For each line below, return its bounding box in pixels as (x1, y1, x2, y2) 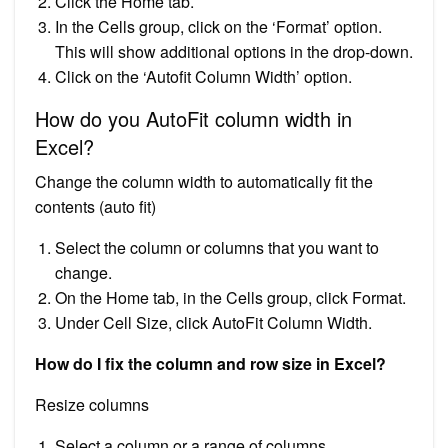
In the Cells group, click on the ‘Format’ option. (55, 14, 382, 38)
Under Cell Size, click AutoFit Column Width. (55, 310, 372, 334)
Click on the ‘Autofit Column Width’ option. (55, 64, 352, 88)
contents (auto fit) (35, 194, 156, 218)
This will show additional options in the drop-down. (55, 39, 413, 63)
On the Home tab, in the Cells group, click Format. (55, 285, 406, 309)
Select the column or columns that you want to (55, 235, 379, 259)
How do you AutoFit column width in (35, 103, 352, 133)
